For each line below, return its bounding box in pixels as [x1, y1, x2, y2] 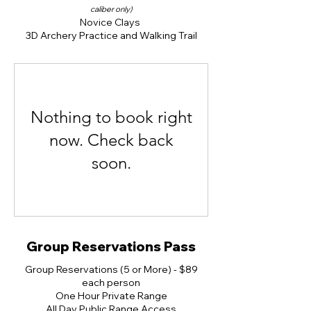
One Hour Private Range [55, 289, 167, 302]
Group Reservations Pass [26, 238, 196, 255]
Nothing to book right [30, 107, 192, 127]
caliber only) [90, 4, 132, 14]
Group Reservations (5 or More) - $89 [24, 263, 198, 276]
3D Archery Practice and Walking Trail [25, 29, 197, 42]
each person [82, 276, 140, 289]
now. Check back [49, 130, 174, 150]
